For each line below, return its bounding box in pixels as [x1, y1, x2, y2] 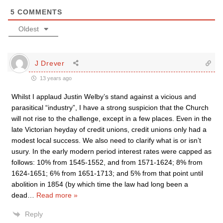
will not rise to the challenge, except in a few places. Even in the [11, 114, 212, 122]
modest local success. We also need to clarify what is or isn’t [11, 136, 201, 144]
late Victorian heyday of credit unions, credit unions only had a [11, 125, 207, 133]
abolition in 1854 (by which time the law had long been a [11, 180, 188, 188]
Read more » [36, 191, 78, 199]
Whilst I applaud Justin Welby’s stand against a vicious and [11, 93, 196, 101]
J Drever [35, 59, 65, 67]
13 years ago [38, 75, 72, 81]
